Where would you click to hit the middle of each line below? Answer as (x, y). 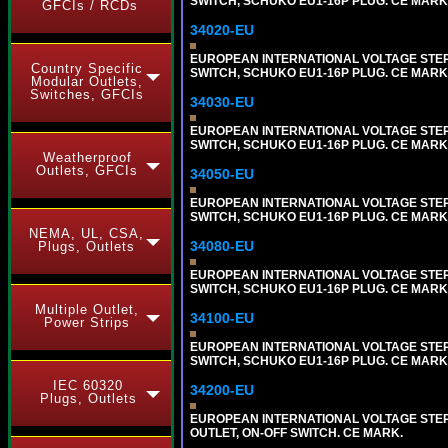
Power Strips (87, 322)
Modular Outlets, (87, 81)
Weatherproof (87, 157)
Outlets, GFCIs (87, 170)
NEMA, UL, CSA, (86, 233)
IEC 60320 (88, 385)
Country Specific (87, 68)
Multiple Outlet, (87, 309)
